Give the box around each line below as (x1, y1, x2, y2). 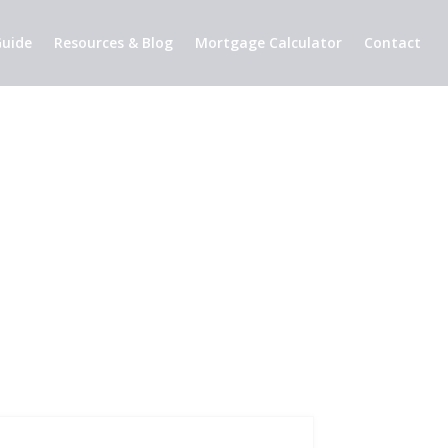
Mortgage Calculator (195, 33, 343, 52)
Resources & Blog (54, 33, 174, 52)
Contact (364, 33, 422, 52)
